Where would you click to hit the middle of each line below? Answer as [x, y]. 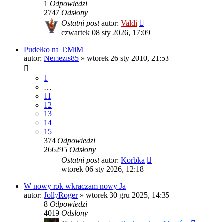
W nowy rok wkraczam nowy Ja [75, 186]
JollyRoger [61, 195]
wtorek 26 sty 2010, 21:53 [128, 58]
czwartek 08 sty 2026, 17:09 [106, 33]
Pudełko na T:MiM [54, 50]
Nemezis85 [61, 58]
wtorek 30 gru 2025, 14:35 [128, 195]
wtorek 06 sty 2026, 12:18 [103, 169]
